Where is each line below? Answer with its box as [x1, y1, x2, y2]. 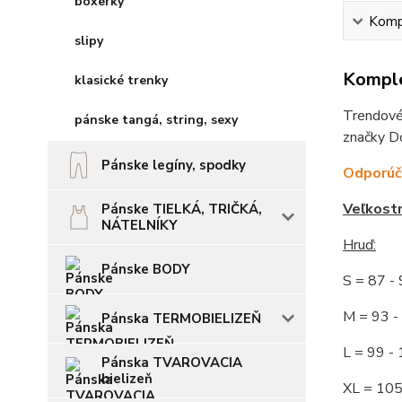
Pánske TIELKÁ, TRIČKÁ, [101, 200, 262, 218]
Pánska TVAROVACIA [101, 354, 242, 371]
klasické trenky [74, 72, 168, 89]
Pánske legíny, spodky [101, 156, 246, 174]
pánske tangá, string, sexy [74, 111, 238, 128]
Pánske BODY [101, 260, 190, 278]
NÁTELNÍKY [101, 216, 178, 234]
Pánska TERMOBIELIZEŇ [101, 310, 261, 328]
